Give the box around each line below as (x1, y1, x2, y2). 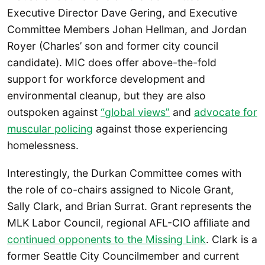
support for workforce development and (7, 72, 205, 85)
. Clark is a (206, 233, 257, 246)
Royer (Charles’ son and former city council (7, 39, 218, 52)
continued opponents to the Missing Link (7, 233, 206, 246)
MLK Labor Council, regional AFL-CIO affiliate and (7, 216, 250, 230)
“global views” (101, 105, 170, 118)
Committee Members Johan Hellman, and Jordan (7, 22, 247, 35)
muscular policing (7, 122, 93, 135)
